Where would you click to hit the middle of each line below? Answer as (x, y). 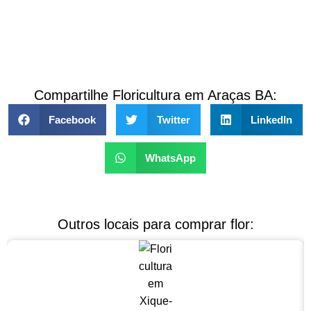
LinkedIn (272, 119)
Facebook (73, 119)
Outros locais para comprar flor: (155, 225)
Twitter (173, 119)
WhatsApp (171, 158)
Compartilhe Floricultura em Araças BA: (155, 95)
